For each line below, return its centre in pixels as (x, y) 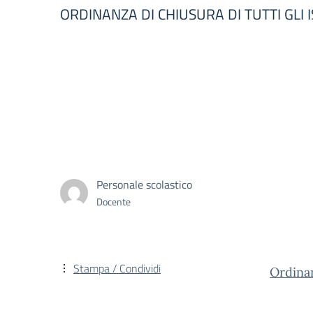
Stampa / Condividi (117, 268)
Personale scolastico (144, 184)
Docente (114, 201)
